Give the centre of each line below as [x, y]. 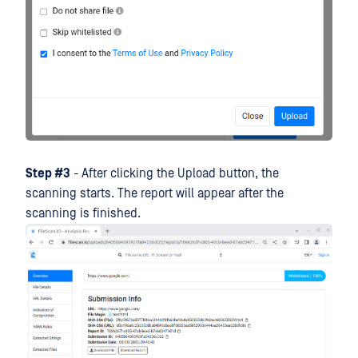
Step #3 [48, 173]
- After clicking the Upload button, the [175, 173]
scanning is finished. [83, 213]
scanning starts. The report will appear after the [155, 193]
